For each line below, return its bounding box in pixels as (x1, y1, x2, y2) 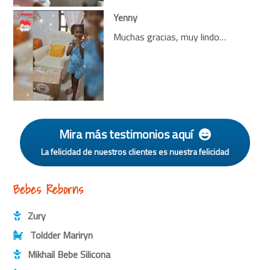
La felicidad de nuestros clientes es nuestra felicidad (41, 145, 229, 158)
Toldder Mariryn (30, 228, 93, 243)
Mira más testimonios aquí (59, 124, 193, 143)
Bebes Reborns (13, 180, 84, 199)
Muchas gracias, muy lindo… (113, 30, 227, 45)
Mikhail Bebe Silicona (28, 247, 111, 262)
